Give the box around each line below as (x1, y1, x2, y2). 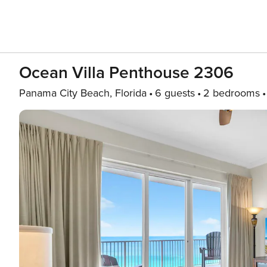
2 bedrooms (203, 86, 260, 100)
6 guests (155, 86, 195, 100)
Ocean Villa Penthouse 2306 (19, 63, 234, 83)
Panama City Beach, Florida (19, 86, 147, 100)
